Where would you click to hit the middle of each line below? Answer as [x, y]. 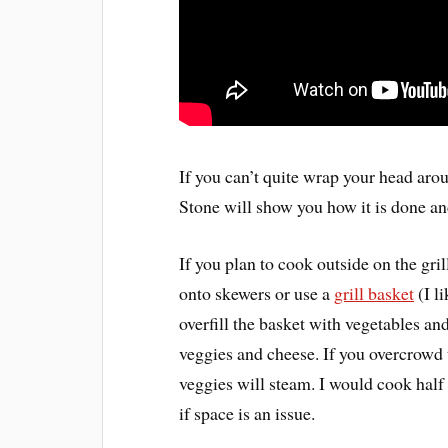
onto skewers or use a [257, 292]
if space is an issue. [247, 412]
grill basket [374, 292]
